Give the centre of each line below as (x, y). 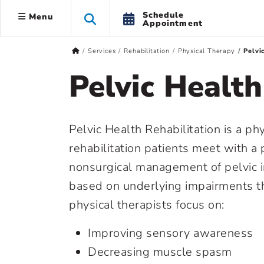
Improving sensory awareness (171, 233)
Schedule (163, 15)
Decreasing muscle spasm (160, 252)
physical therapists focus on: (147, 205)
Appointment (172, 23)
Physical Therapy (206, 51)
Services (102, 51)
